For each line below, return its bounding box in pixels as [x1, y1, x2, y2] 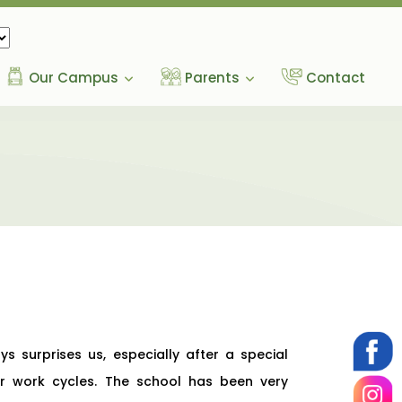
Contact [305, 68, 365, 87]
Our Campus [28, 68, 118, 87]
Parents [184, 68, 240, 87]
